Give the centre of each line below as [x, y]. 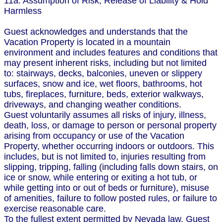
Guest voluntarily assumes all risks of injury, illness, [105, 115]
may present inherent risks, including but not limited [105, 63]
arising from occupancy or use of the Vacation [94, 136]
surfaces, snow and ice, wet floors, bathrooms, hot [103, 84]
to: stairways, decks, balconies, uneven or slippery [103, 74]
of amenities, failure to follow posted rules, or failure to [111, 198]
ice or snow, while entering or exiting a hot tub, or [101, 178]
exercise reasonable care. [55, 209]
